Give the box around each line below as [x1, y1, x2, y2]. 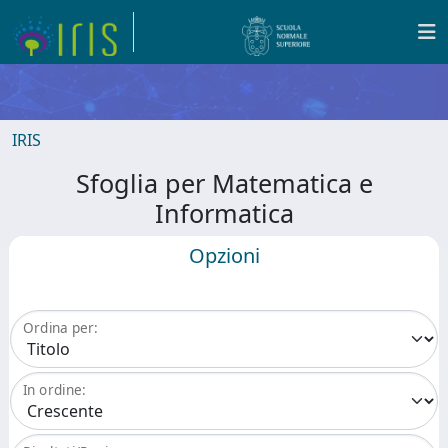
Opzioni [188, 242, 260, 269]
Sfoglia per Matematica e [75, 166, 373, 200]
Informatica [154, 196, 294, 230]
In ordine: [23, 380, 86, 400]
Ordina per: [23, 318, 98, 338]
